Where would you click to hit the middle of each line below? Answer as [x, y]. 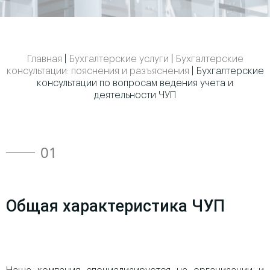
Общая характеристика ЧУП [115, 206]
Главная [44, 59]
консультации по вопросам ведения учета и [135, 83]
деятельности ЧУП [135, 95]
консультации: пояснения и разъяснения [98, 71]
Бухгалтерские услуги [119, 59]
